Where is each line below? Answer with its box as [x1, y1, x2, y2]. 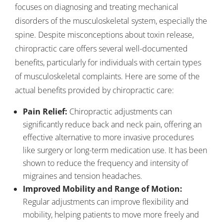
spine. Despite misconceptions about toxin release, [15, 29, 194, 40]
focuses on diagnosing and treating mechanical [15, 1, 178, 12]
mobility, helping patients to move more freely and [23, 209, 199, 220]
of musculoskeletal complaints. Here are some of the [15, 71, 200, 82]
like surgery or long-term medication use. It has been [23, 145, 207, 156]
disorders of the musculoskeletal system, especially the [15, 15, 207, 26]
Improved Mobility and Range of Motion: [23, 183, 182, 194]
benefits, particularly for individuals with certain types [15, 57, 201, 68]
